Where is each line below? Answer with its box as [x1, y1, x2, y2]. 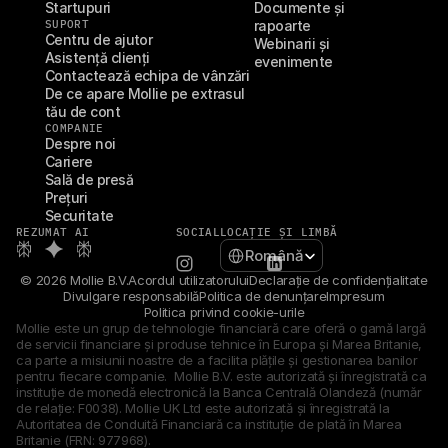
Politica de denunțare [199, 288, 327, 304]
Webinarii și [254, 35, 330, 52]
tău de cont [45, 103, 121, 120]
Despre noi [45, 135, 116, 152]
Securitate [45, 207, 114, 224]
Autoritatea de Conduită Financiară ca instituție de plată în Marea [16, 416, 402, 432]
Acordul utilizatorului [128, 272, 250, 288]
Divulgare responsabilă [63, 288, 200, 304]
